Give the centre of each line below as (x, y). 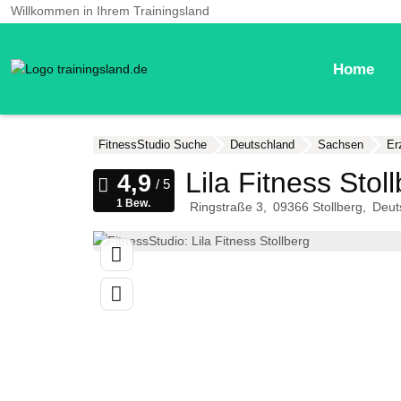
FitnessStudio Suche (152, 145)
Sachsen (340, 145)
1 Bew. (134, 204)
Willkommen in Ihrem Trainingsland (110, 11)
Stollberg (337, 207)
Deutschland (262, 145)
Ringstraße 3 (226, 207)
